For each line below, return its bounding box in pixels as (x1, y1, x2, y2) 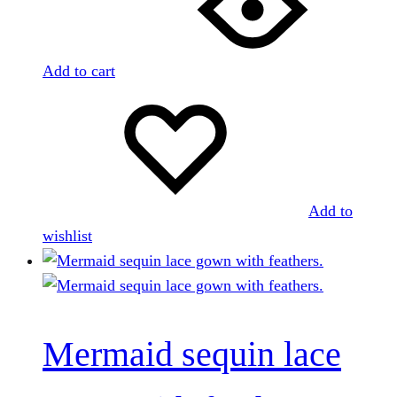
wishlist (43, 227, 92, 245)
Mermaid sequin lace (43, 334, 341, 375)
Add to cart (43, 62, 115, 81)
